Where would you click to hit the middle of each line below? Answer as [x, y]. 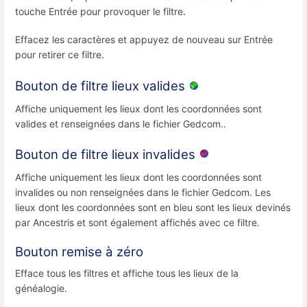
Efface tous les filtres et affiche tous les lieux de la [127, 273]
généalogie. [41, 288]
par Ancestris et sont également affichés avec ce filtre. [137, 222]
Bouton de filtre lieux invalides [107, 154]
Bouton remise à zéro [79, 252]
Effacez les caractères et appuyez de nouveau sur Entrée [144, 40]
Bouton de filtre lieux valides [102, 86]
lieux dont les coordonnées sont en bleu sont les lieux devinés [153, 207]
